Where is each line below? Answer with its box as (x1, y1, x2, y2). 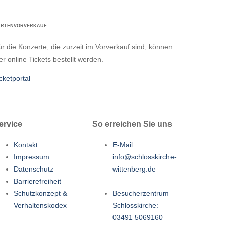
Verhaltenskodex (14, 201, 67, 210)
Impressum (14, 153, 50, 161)
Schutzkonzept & (14, 189, 68, 198)
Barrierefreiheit (14, 177, 62, 186)
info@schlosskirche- (112, 153, 177, 161)
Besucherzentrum (112, 189, 169, 198)
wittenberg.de (112, 165, 156, 174)
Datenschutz (14, 165, 54, 174)
